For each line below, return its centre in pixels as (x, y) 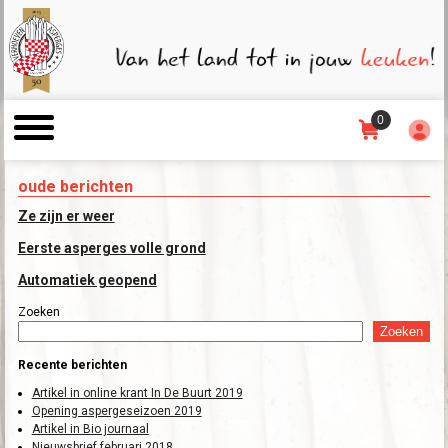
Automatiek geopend (87, 280)
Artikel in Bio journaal (90, 429)
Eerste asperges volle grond (111, 248)
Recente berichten (72, 365)
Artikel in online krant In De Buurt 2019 (137, 393)
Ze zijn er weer (66, 216)
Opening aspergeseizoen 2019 (116, 411)
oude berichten (75, 186)
